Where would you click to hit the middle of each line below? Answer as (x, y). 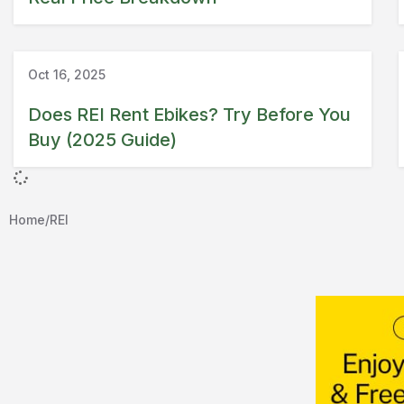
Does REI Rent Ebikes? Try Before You (189, 114)
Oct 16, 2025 (67, 74)
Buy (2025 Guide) (102, 139)
